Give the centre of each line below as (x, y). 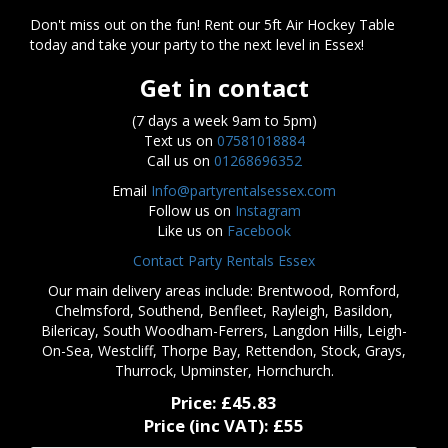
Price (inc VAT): (208, 426)
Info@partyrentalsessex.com (243, 191)
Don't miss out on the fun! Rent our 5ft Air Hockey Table (212, 25)
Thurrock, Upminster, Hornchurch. (224, 371)
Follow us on (191, 211)
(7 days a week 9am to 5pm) (224, 121)
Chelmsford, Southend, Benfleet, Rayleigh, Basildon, (224, 311)
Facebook (259, 231)
